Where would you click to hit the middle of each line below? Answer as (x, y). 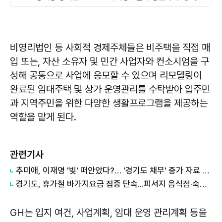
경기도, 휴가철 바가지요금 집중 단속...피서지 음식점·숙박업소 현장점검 (203, 184)
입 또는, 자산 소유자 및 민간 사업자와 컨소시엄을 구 (110, 61)
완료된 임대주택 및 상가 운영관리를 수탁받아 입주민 (110, 89)
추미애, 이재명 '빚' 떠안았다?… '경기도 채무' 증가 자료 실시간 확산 (206, 170)
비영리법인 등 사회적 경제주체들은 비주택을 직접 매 (110, 47)
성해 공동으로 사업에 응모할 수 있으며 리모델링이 (106, 75)
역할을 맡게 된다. (43, 117)
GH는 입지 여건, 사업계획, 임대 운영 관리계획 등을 (108, 212)
